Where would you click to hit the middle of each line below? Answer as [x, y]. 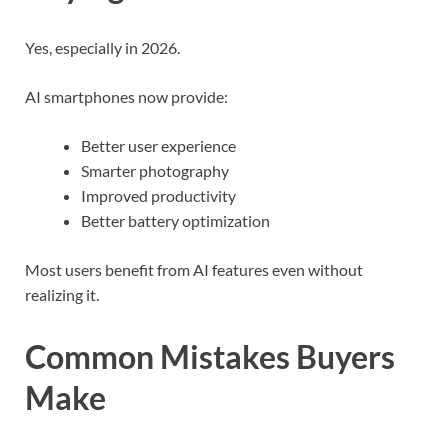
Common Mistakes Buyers [210, 357]
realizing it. [62, 295]
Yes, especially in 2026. [102, 48]
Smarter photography [155, 171]
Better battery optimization [175, 221]
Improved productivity [158, 196]
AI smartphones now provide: [126, 97]
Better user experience [158, 146]
